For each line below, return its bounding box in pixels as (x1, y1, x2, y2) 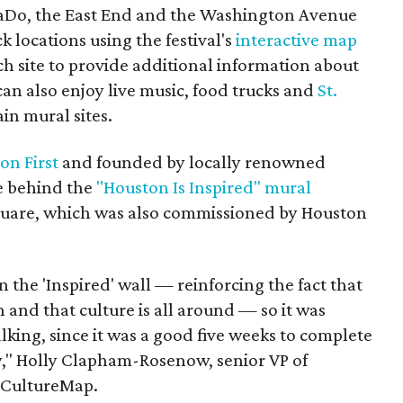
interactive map (236, 29, 358, 50)
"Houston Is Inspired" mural (96, 176, 312, 198)
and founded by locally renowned (58, 151, 327, 173)
